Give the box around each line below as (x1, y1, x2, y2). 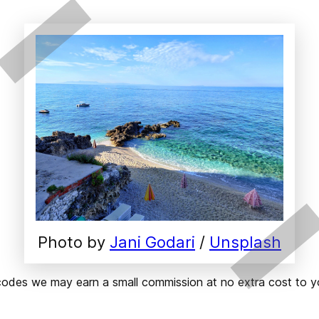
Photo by (38, 232, 110, 251)
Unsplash (209, 232, 281, 251)
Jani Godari (110, 232, 195, 251)
